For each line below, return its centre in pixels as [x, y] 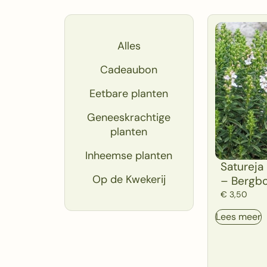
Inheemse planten [129, 156]
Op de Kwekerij [129, 179]
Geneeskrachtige [129, 117]
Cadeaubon [129, 70]
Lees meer [238, 217]
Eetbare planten [129, 94]
